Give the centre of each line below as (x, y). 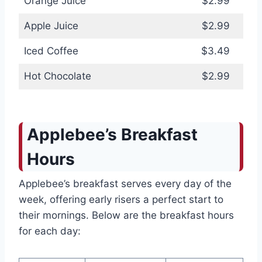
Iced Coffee (51, 51)
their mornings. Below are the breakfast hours (126, 216)
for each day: (50, 231)
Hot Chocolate (57, 76)
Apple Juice (51, 26)
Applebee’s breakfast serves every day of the (125, 184)
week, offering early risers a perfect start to (121, 200)
